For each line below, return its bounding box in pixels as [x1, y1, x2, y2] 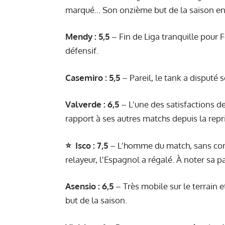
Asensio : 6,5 [65, 181, 114, 192]
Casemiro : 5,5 [65, 72, 120, 83]
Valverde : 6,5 [65, 99, 119, 110]
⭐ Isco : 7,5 [65, 140, 108, 151]
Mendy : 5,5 [65, 31, 109, 42]
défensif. [65, 45, 98, 56]
